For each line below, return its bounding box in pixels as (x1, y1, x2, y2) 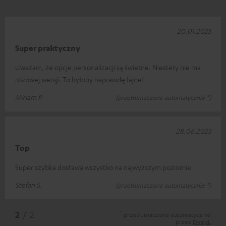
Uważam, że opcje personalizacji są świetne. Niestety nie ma (15, 62, 201, 72)
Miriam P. (15, 92, 43, 101)
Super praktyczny (15, 42, 80, 53)
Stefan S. (15, 180, 42, 189)
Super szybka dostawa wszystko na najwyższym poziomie (15, 162, 191, 172)
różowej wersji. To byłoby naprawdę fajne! (15, 74, 144, 84)
